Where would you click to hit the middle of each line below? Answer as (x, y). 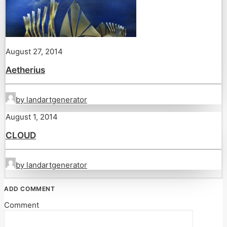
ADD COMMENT (30, 189)
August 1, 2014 (32, 117)
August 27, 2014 (34, 51)
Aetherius (25, 70)
